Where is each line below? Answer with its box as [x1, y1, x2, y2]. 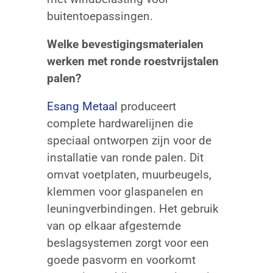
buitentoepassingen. [46, 9, 153, 23]
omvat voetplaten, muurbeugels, [46, 167, 211, 182]
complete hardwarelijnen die [46, 116, 193, 130]
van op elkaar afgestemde [46, 218, 181, 233]
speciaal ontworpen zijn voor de [46, 133, 211, 147]
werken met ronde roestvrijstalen [46, 54, 219, 68]
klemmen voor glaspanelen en [46, 184, 204, 199]
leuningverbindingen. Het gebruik [46, 201, 219, 216]
